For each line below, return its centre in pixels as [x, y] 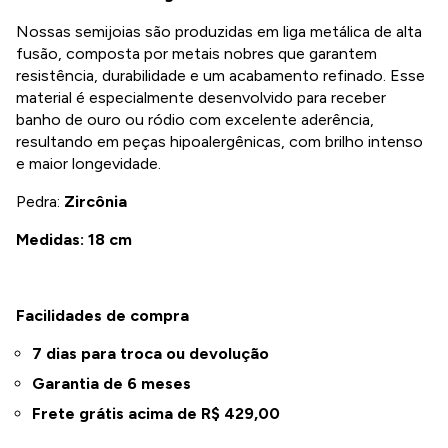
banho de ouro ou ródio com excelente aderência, [195, 120]
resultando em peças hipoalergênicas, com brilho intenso [219, 142]
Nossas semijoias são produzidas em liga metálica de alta [219, 32]
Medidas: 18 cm [74, 240]
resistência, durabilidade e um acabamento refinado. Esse [220, 76]
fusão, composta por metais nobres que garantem [196, 54]
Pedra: [40, 202]
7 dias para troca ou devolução [150, 354]
